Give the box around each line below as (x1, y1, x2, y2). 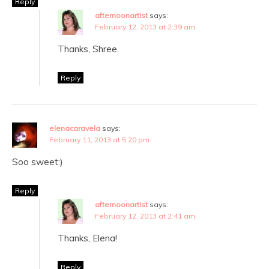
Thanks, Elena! (58, 232, 117, 244)
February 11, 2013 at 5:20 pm (49, 134, 150, 144)
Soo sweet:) (12, 156, 63, 168)
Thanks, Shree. (58, 43, 119, 55)
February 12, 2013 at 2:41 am (95, 211, 195, 220)
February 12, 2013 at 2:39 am (95, 22, 195, 31)
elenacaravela (49, 123, 100, 133)
